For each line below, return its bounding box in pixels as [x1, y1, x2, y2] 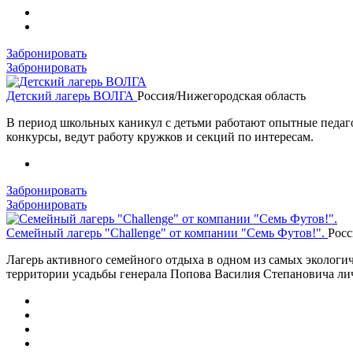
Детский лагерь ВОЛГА [6, 88, 137, 102]
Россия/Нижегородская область [137, 88, 306, 102]
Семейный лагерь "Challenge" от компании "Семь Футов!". [6, 225, 328, 240]
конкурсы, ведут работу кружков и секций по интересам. [6, 129, 314, 143]
